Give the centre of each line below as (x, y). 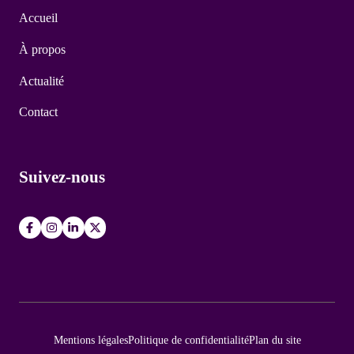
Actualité (41, 81)
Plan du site (275, 339)
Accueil (38, 18)
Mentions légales (90, 339)
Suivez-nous (62, 177)
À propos (42, 50)
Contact (38, 112)
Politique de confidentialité (188, 339)
